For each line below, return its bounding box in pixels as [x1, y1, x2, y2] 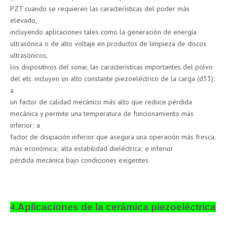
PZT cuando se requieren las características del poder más [10, 4, 190, 14]
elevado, [10, 16, 37, 25]
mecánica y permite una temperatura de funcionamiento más [10, 109, 194, 119]
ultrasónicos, [10, 51, 48, 60]
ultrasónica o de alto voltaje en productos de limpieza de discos [10, 39, 206, 49]
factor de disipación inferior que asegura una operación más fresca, [10, 132, 215, 142]
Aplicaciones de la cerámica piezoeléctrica [18, 202, 216, 213]
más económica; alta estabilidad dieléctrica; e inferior [10, 144, 173, 154]
